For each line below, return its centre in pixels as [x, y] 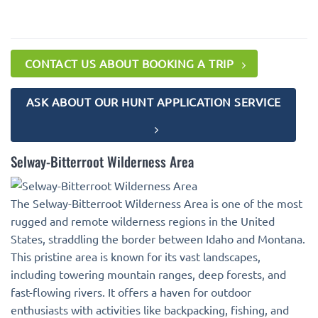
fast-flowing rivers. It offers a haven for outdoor [131, 292]
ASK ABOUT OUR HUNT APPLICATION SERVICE [153, 102]
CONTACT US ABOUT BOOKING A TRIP [129, 63]
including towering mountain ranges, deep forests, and [148, 274]
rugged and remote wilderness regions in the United [143, 221]
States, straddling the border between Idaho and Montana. [158, 239]
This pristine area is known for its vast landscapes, [136, 257]
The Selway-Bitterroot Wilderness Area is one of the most [157, 203]
